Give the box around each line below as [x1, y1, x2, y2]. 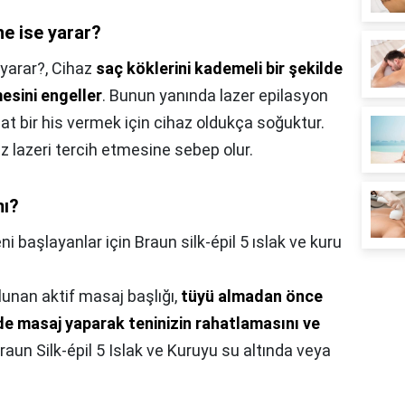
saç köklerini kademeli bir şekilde [96, 59, 343, 79]
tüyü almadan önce [181, 287, 323, 306]
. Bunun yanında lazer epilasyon [102, 86, 328, 106]
